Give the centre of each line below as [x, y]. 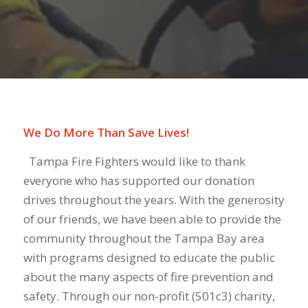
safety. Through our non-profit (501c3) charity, [149, 296]
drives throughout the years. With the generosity [154, 200]
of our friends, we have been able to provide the [152, 219]
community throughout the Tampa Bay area [144, 239]
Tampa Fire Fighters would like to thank [134, 162]
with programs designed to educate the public [149, 258]
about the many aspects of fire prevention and [148, 277]
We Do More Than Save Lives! [106, 132]
